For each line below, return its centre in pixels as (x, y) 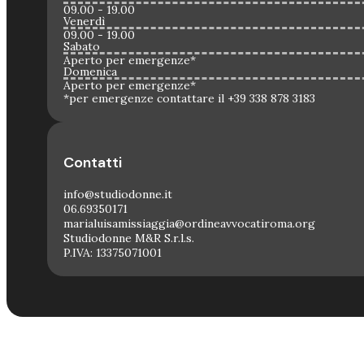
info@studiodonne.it (118, 195)
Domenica (90, 72)
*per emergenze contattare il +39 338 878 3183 (189, 99)
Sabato (82, 47)
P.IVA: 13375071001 (113, 253)
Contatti (93, 163)
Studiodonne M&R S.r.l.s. (129, 238)
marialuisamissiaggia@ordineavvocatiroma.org (189, 224)
